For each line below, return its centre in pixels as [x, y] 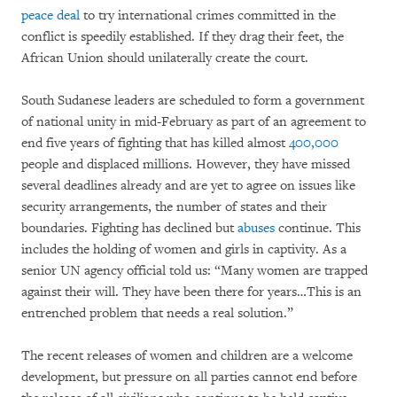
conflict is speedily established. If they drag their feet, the [183, 36]
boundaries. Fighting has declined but [129, 228]
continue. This [318, 228]
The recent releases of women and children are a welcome [187, 355]
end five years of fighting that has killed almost [155, 143]
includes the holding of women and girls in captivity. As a [184, 249]
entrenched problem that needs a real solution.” [157, 313]
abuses [256, 228]
